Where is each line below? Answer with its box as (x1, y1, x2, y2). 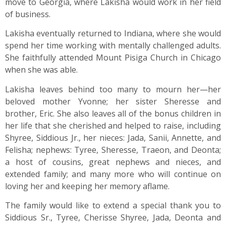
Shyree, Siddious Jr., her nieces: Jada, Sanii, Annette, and (5, 132, 221, 143)
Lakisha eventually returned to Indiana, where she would (5, 28, 221, 39)
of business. (5, 9, 50, 20)
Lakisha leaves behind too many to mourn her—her (5, 83, 221, 95)
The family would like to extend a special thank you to (5, 200, 221, 211)
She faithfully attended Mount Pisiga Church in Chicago (5, 52, 221, 64)
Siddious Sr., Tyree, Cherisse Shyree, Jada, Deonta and (5, 212, 221, 223)
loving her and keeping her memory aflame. (5, 180, 169, 192)
